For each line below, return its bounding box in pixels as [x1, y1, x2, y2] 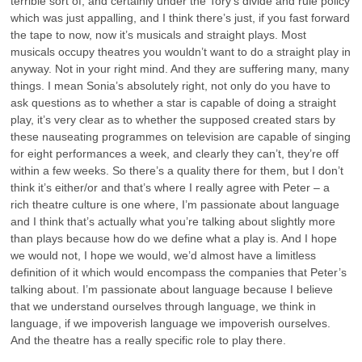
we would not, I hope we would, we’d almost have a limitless [11, 248, 317, 262]
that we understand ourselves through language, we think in [11, 299, 317, 313]
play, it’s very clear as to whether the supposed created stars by [11, 112, 336, 126]
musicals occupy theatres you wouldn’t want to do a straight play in [11, 44, 351, 58]
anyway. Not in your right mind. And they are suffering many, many [11, 61, 350, 75]
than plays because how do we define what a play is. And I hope [11, 231, 338, 245]
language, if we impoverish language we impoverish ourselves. [11, 316, 331, 330]
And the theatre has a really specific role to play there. [11, 333, 287, 347]
